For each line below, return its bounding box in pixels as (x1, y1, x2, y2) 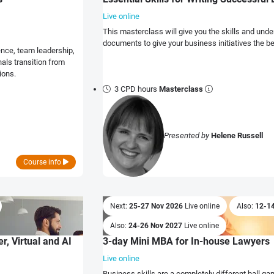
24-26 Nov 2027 (128, 221, 184, 230)
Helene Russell (211, 131, 263, 141)
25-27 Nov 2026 (129, 201, 185, 210)
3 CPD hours (114, 84, 160, 94)
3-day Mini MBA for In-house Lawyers (103, 235, 270, 247)
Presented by (164, 131, 211, 141)
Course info (23, 157, 63, 166)
